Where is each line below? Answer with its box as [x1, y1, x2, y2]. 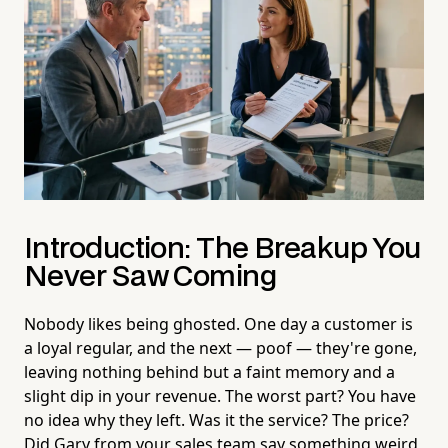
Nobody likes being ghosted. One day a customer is [24, 312, 413, 335]
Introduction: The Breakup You [24, 235, 421, 263]
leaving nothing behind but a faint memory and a [24, 360, 395, 383]
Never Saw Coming [24, 263, 277, 291]
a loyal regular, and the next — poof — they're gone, [24, 336, 417, 359]
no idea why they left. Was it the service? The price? [24, 408, 409, 431]
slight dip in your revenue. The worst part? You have [24, 384, 416, 407]
